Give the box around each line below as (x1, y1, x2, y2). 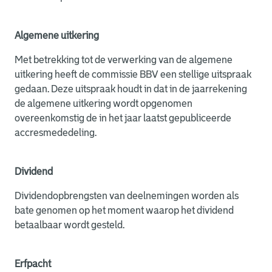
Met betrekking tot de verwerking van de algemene (15, 55, 233, 65)
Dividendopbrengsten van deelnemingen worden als (15, 191, 239, 201)
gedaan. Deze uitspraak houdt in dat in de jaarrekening (15, 84, 247, 94)
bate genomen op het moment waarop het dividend (15, 205, 234, 216)
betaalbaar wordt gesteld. (15, 220, 124, 230)
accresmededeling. (15, 127, 97, 138)
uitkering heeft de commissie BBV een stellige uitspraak (15, 69, 251, 80)
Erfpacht (15, 259, 51, 269)
